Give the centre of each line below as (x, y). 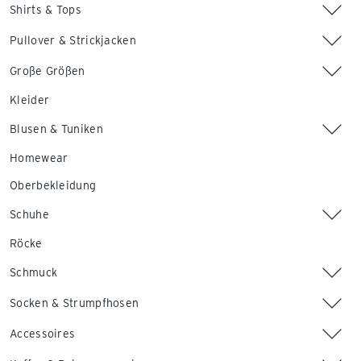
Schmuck (34, 272)
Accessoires (43, 334)
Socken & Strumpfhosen (75, 303)
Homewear (39, 158)
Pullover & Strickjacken (73, 40)
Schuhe (29, 214)
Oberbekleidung (53, 185)
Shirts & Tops (46, 10)
